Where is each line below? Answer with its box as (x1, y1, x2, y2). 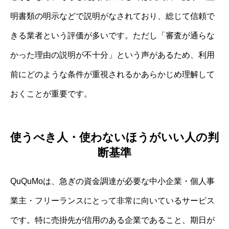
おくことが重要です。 (10, 89, 92, 99)
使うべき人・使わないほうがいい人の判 (10, 130, 219, 144)
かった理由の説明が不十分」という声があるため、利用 (10, 51, 215, 60)
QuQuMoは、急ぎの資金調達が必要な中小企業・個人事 (10, 176, 215, 186)
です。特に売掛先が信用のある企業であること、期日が (10, 215, 215, 224)
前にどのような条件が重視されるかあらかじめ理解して (10, 70, 215, 79)
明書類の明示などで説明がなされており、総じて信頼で (10, 12, 215, 21)
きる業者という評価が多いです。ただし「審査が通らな (10, 31, 215, 40)
